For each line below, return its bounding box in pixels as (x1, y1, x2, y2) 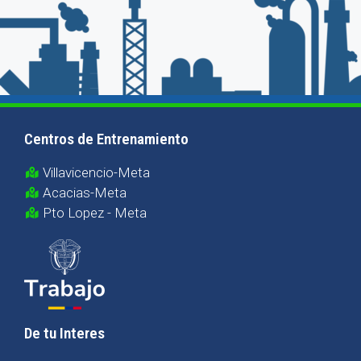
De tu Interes (24, 323, 105, 342)
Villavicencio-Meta (42, 164, 150, 180)
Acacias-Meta (42, 184, 127, 201)
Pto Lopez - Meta (42, 204, 147, 221)
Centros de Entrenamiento (24, 129, 189, 148)
